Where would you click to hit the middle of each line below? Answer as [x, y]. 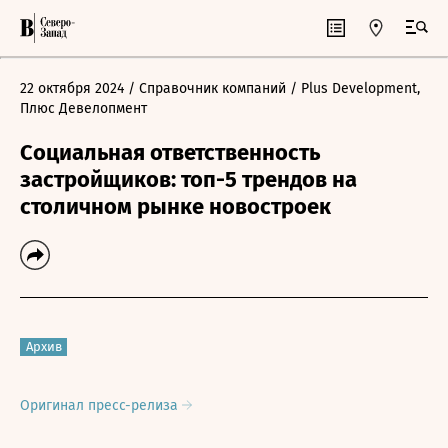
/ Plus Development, [355, 88]
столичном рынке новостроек [175, 206]
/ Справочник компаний [207, 88]
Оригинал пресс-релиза [101, 405]
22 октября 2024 [72, 88]
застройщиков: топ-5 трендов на [188, 179]
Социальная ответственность [170, 152]
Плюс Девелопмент [83, 108]
